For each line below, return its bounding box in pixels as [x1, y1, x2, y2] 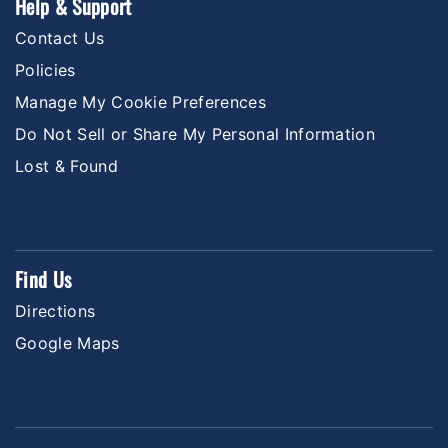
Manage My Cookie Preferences [15, 91, 266, 112]
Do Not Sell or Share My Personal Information [15, 123, 376, 144]
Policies [15, 59, 76, 80]
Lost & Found [15, 155, 118, 176]
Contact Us [15, 27, 105, 48]
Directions [15, 300, 96, 321]
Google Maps [15, 332, 120, 353]
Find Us [15, 263, 72, 294]
